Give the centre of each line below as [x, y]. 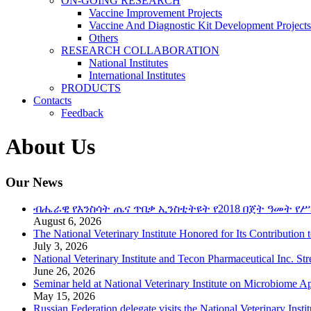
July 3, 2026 [60, 246]
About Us [50, 147]
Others [103, 37]
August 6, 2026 [67, 221]
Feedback [82, 112]
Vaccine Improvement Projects [155, 12]
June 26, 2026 [64, 271]
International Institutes [137, 75]
